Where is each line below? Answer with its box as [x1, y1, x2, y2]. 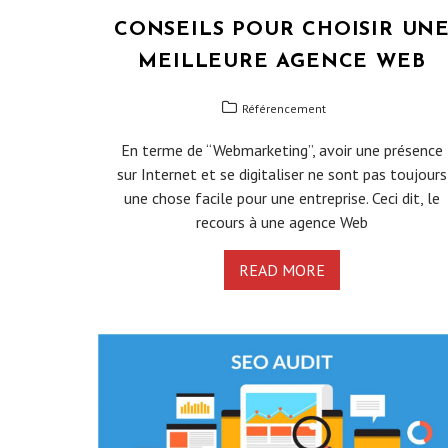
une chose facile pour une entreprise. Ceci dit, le [123, 188, 440, 209]
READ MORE [238, 260, 325, 281]
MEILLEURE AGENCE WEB [138, 52, 426, 73]
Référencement [242, 101, 327, 117]
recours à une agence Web [195, 212, 368, 233]
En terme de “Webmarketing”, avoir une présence [120, 140, 443, 161]
